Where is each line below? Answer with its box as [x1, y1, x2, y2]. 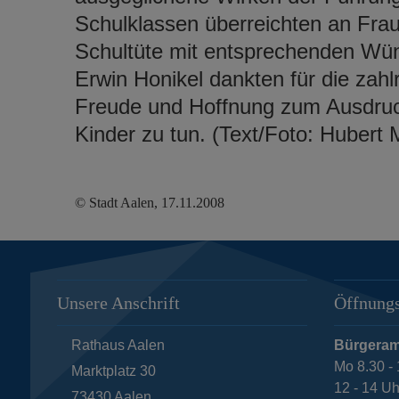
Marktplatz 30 [70, 362, 156, 379]
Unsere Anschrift [56, 292, 180, 313]
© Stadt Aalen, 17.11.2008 [74, 194, 224, 210]
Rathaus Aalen [70, 337, 165, 353]
